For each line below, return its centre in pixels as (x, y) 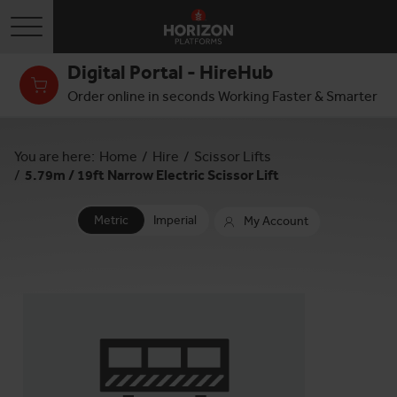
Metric (111, 220)
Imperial (175, 220)
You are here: (54, 156)
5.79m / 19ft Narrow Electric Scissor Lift (152, 175)
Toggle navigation (75, 24)
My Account (276, 221)
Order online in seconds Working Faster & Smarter (222, 96)
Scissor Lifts (233, 156)
